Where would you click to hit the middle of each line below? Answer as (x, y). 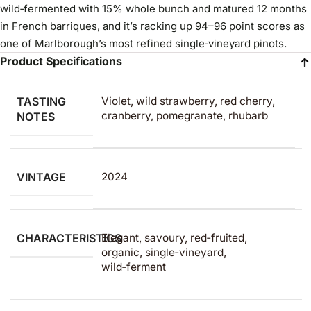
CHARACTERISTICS (69, 238)
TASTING (41, 101)
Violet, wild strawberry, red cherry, (188, 101)
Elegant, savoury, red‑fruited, (174, 238)
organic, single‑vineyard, (163, 252)
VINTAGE (41, 177)
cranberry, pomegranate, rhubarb (184, 116)
